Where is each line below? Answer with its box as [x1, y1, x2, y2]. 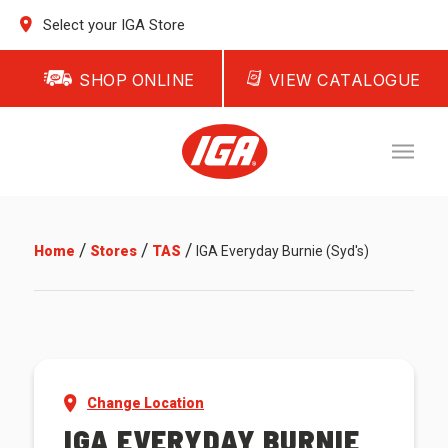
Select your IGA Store [39, 16, 186, 34]
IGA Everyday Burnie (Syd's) [195, 243, 369, 259]
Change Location [87, 395, 205, 412]
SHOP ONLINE [79, 70, 195, 90]
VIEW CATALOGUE [268, 70, 421, 90]
